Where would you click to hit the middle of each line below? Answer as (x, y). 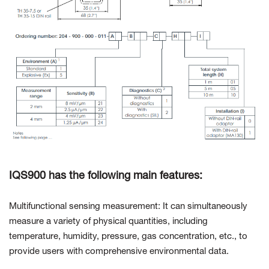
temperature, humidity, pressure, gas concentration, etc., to (128, 237)
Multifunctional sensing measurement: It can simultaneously (128, 207)
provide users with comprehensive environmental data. (119, 252)
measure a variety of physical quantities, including (108, 222)
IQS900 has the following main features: (106, 177)
